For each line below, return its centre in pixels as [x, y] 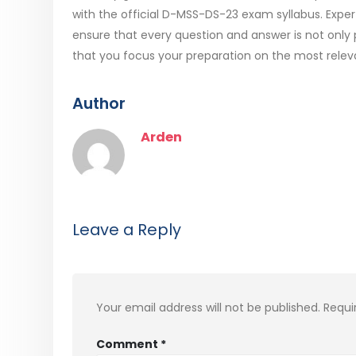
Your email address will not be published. [208, 307]
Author [99, 103]
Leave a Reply [127, 229]
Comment [128, 344]
